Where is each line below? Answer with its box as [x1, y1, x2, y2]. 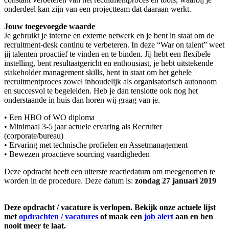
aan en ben [173, 212, 213, 221]
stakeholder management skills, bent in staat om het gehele [4, 68, 192, 77]
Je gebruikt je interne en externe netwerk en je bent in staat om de [4, 31, 214, 40]
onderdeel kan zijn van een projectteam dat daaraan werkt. [4, 5, 193, 14]
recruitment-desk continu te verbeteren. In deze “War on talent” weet [4, 40, 224, 50]
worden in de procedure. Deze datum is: [4, 176, 135, 186]
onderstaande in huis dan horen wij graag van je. [4, 96, 162, 105]
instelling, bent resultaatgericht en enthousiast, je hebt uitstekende [4, 59, 213, 68]
